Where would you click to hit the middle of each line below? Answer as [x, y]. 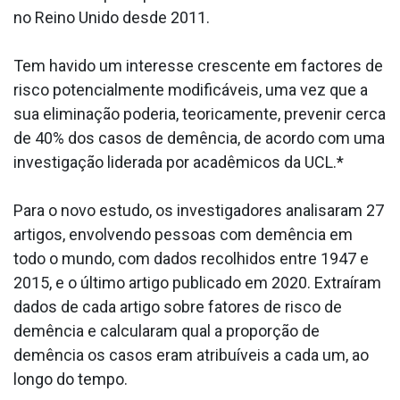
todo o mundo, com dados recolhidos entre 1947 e [191, 259]
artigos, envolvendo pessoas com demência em [183, 235]
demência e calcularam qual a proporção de [167, 331]
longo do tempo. [71, 379]
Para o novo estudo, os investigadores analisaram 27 [199, 211]
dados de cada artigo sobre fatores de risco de [178, 307]
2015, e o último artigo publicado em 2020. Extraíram [197, 283]
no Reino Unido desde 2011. [112, 18]
